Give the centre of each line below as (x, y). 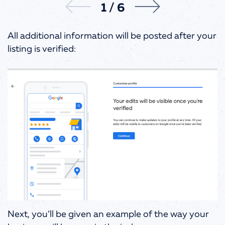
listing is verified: (43, 49)
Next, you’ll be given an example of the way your (108, 215)
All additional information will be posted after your (112, 36)
